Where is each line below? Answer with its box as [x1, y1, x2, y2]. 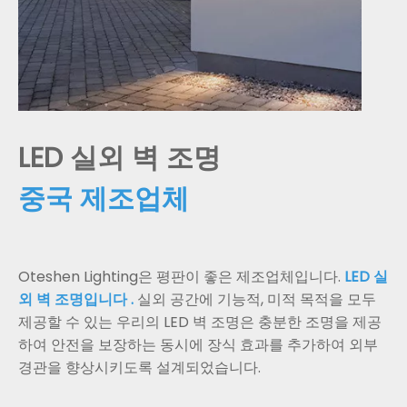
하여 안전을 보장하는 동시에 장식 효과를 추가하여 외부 [18, 334, 378, 356]
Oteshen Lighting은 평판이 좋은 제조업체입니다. [18, 266, 344, 288]
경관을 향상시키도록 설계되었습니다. [18, 357, 261, 379]
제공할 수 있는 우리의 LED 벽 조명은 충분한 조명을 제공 [18, 312, 382, 333]
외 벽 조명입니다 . [18, 289, 137, 311]
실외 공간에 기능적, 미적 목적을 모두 [137, 289, 376, 311]
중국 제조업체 [18, 180, 189, 219]
